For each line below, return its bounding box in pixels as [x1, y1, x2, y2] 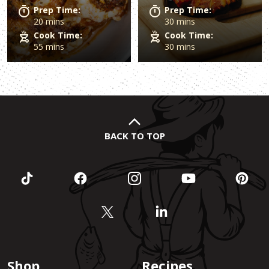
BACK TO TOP [104, 129, 165, 142]
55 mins [34, 40, 64, 52]
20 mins [34, 15, 64, 27]
